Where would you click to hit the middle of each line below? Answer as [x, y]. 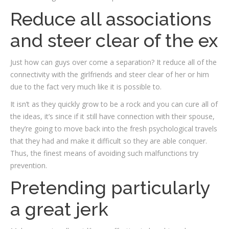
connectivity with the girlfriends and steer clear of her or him [110, 74]
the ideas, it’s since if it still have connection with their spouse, [112, 116]
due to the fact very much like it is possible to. [86, 87]
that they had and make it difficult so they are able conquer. [109, 141]
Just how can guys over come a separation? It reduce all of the [113, 62]
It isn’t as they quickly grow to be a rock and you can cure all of [114, 104]
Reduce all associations [111, 19]
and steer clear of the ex [114, 40]
